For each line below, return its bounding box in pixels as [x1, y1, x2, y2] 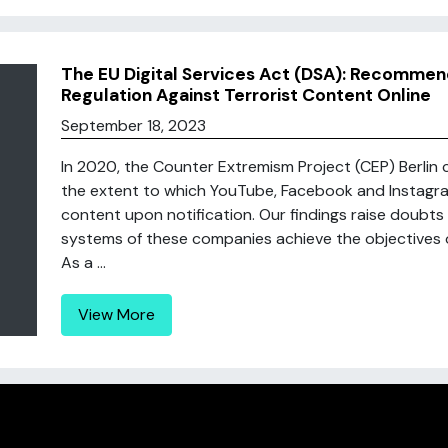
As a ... [60, 252, 106, 273]
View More [77, 304, 155, 325]
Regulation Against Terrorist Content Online [60, 84, 431, 106]
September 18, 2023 [60, 115, 206, 136]
